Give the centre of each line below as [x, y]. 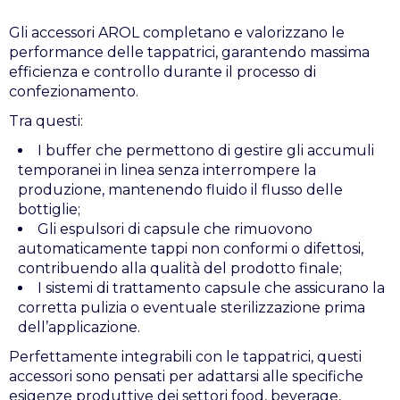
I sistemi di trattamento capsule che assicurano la [211, 288]
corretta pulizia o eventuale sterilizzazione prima [192, 308]
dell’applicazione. [79, 327]
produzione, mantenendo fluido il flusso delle [180, 190]
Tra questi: [46, 121]
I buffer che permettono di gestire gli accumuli [206, 150]
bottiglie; [49, 209]
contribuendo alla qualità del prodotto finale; [180, 268]
